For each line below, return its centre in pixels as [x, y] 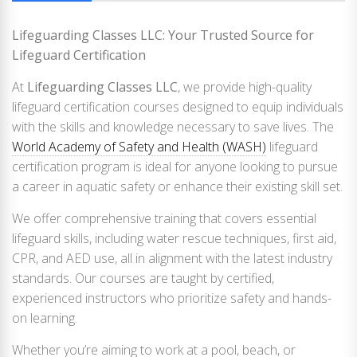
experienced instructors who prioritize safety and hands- [172, 298]
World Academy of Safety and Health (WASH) [139, 147]
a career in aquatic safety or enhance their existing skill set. [177, 186]
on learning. [45, 318]
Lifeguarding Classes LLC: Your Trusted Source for [163, 35]
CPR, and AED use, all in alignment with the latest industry [172, 258]
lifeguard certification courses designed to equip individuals [178, 107]
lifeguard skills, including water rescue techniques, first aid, [174, 238]
